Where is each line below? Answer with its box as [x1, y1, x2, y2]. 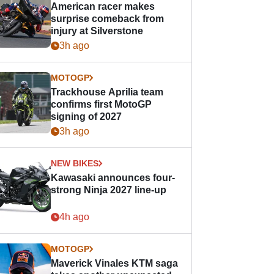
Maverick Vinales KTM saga [51, 258, 179, 268]
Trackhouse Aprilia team [51, 87, 164, 97]
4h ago [59, 212, 90, 222]
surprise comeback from [51, 13, 165, 24]
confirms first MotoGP [51, 99, 152, 109]
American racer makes [51, 1, 155, 12]
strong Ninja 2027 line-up [51, 185, 167, 195]
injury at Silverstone [51, 26, 144, 36]
